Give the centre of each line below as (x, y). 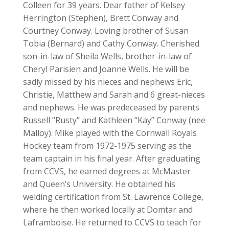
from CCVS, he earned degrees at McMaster (107, 171)
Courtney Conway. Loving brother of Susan (106, 31)
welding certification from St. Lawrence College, (113, 197)
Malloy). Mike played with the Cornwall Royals (110, 133)
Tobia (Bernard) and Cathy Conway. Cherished (111, 43)
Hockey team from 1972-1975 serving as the (107, 146)
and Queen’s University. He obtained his (99, 184)
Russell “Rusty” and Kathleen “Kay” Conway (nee (114, 120)
